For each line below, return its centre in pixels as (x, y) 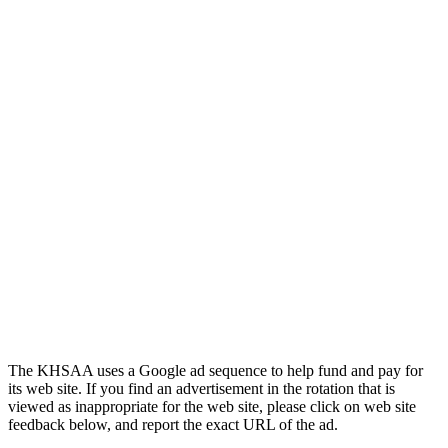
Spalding (217, 86)
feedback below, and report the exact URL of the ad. (173, 424)
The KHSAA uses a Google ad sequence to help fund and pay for (215, 370)
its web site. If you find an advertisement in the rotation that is (201, 388)
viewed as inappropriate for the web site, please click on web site (212, 406)
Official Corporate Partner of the (289, 104)
